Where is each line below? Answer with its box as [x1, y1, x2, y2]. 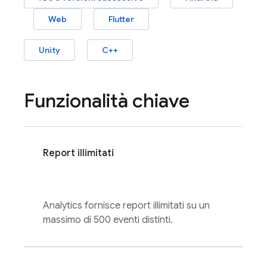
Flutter [108, 14, 134, 24]
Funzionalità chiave [24, 89, 190, 113]
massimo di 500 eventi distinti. [43, 214, 173, 226]
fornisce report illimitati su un [82, 200, 210, 212]
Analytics [43, 200, 82, 212]
